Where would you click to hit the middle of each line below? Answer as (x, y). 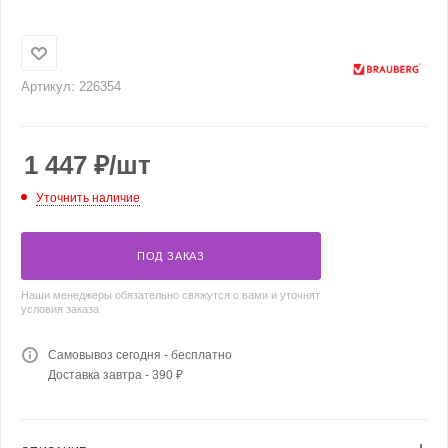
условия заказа (60, 308)
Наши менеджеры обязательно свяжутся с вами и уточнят (170, 294)
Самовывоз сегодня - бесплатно (140, 354)
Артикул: (48, 86)
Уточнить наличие (88, 197)
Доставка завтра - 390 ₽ (115, 374)
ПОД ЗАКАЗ (171, 255)
